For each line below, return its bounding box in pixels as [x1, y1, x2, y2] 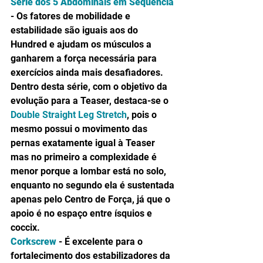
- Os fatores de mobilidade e [11, 10, 133, 22]
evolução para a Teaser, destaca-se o [11, 95, 171, 106]
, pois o [127, 109, 159, 120]
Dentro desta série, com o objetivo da [11, 80, 170, 92]
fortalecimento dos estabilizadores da [11, 249, 173, 261]
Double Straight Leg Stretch [11, 109, 127, 120]
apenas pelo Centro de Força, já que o [11, 193, 173, 205]
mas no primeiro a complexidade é [11, 151, 159, 163]
